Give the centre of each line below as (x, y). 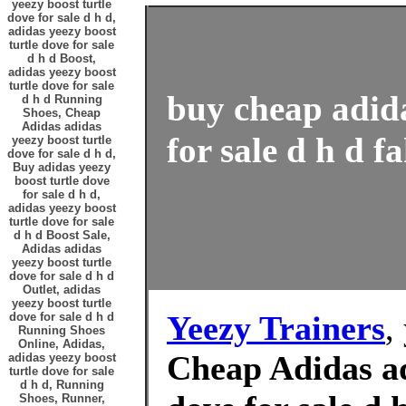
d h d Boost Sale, (62, 235)
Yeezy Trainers (276, 328)
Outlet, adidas (62, 290)
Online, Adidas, (62, 344)
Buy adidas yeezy (62, 167)
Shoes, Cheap (62, 113)
